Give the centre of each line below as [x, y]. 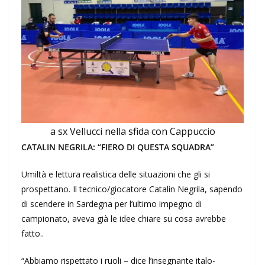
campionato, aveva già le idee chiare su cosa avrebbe [124, 219]
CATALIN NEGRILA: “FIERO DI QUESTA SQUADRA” [118, 147]
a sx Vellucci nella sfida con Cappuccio [132, 132]
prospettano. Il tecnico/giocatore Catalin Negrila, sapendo [132, 189]
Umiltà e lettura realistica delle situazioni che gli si [116, 174]
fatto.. [33, 234]
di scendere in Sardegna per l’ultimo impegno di [112, 204]
